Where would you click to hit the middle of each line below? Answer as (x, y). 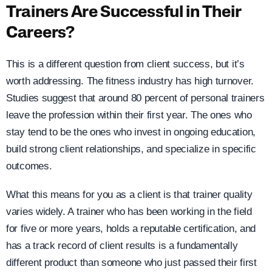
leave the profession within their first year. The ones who (129, 115)
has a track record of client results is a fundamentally (122, 245)
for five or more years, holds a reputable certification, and (131, 228)
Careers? (40, 33)
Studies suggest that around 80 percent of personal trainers (135, 98)
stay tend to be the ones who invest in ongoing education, (131, 132)
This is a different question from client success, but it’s (125, 64)
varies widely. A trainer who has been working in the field (129, 211)
